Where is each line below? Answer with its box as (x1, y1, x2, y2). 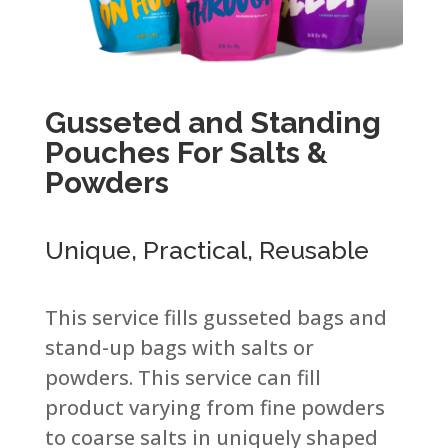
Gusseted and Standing (44, 105, 381, 141)
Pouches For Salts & (44, 135, 328, 171)
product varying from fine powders (44, 394, 385, 422)
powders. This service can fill (44, 364, 321, 392)
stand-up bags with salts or (44, 334, 314, 362)
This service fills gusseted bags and (44, 304, 387, 332)
